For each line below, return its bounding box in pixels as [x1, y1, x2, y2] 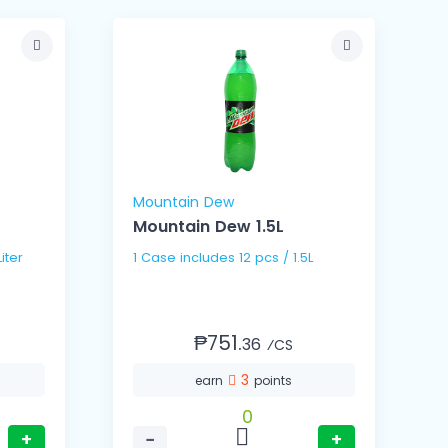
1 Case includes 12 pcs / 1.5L [238, 249, 313, 267]
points [254, 372, 293, 390]
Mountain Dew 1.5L [132, 215, 284, 239]
